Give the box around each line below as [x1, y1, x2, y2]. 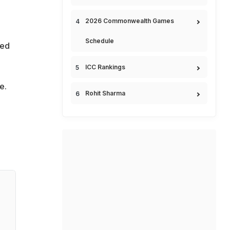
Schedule [85, 37, 114, 45]
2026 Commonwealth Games [85, 17, 174, 25]
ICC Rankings [85, 63, 125, 71]
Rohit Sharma [85, 89, 125, 97]
